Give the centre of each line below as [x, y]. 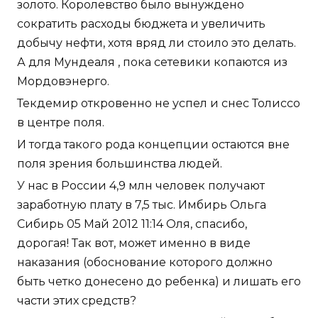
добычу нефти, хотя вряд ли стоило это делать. [157, 43]
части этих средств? [77, 300]
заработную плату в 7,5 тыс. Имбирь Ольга [142, 204]
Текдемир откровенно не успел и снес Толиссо [159, 103]
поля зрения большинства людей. [120, 163]
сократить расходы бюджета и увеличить [141, 23]
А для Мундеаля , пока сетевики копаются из [152, 62]
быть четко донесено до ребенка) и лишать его [159, 281]
